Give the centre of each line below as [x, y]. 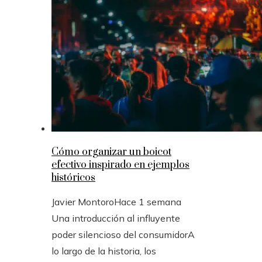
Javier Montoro [83, 202]
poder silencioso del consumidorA [123, 235]
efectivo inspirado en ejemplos [120, 165]
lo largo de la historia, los [104, 251]
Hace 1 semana [148, 202]
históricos [73, 178]
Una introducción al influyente [116, 218]
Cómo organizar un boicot [111, 152]
